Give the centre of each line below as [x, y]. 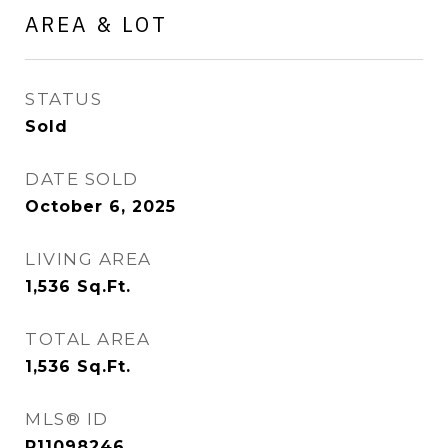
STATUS [63, 99]
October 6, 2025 [100, 206]
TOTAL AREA [87, 339]
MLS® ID [67, 419]
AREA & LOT [96, 24]
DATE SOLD [82, 179]
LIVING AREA [88, 259]
